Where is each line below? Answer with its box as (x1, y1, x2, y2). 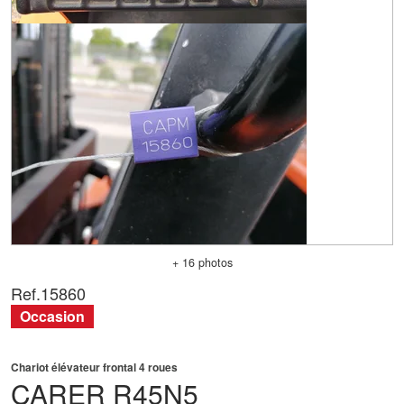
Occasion (31, 306, 85, 326)
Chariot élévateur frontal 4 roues (11, 359, 178, 375)
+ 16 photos (171, 254, 233, 271)
